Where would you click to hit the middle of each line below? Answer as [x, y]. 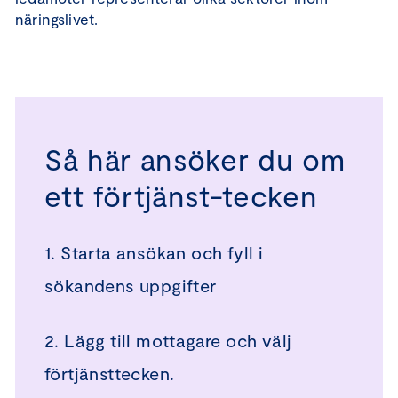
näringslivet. [57, 19]
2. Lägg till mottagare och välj [168, 340]
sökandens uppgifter [131, 285]
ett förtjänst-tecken [181, 195]
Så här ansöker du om [195, 159]
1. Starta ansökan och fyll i [154, 252]
